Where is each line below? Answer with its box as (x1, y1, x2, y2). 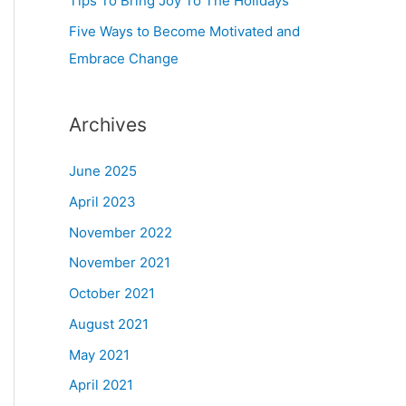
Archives (69, 113, 147, 136)
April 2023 (69, 192, 136, 210)
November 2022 (69, 223, 172, 241)
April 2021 (69, 376, 133, 394)
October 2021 (69, 285, 155, 302)
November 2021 (69, 254, 170, 272)
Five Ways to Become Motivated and (69, 23, 300, 40)
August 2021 (69, 314, 149, 333)
